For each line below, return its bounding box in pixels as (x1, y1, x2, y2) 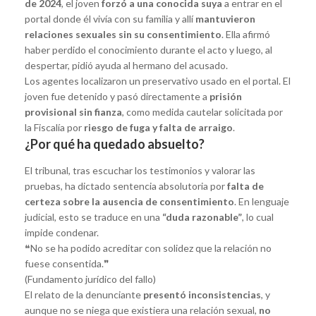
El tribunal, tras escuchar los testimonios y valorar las (25, 164, 255, 176)
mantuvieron (195, 12, 255, 25)
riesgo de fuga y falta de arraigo (84, 121, 233, 133)
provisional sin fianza (25, 105, 122, 118)
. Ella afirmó (221, 28, 270, 40)
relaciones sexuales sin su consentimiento (25, 28, 221, 40)
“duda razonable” (162, 210, 242, 223)
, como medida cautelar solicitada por (122, 105, 283, 118)
